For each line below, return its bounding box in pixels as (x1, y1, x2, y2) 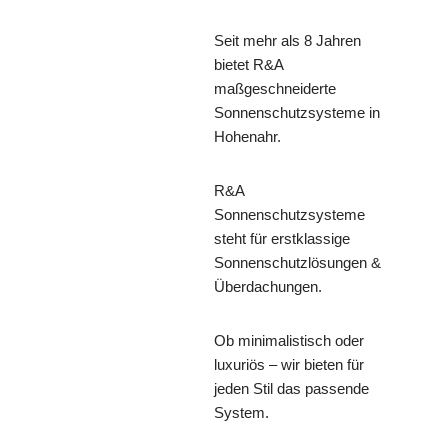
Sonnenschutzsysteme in (214, 104, 380, 122)
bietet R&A (214, 56, 283, 74)
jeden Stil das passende (214, 380, 369, 398)
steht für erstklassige (214, 230, 350, 248)
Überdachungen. (214, 278, 322, 296)
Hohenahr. (214, 128, 281, 146)
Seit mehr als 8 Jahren (214, 32, 361, 50)
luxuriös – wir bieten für (214, 356, 364, 374)
